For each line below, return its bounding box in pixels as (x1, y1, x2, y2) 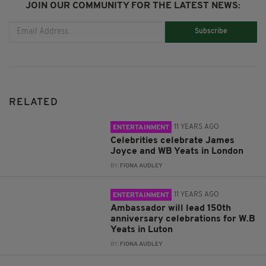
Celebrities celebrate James (110, 135, 235, 145)
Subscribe (195, 28, 228, 36)
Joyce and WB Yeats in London (110, 146, 244, 156)
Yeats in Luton (110, 224, 173, 235)
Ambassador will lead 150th (110, 203, 232, 213)
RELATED (9, 97, 58, 107)
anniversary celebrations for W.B (110, 214, 256, 224)
